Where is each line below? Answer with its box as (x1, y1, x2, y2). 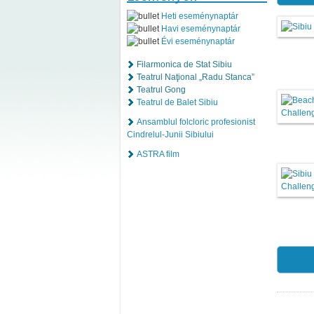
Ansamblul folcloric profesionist (137, 116, 255, 127)
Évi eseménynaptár (161, 36, 235, 46)
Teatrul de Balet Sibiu (137, 97, 218, 107)
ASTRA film (137, 149, 179, 159)
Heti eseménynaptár (161, 11, 238, 21)
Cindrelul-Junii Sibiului (127, 129, 214, 139)
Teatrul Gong (137, 84, 186, 95)
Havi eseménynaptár (161, 23, 240, 34)
